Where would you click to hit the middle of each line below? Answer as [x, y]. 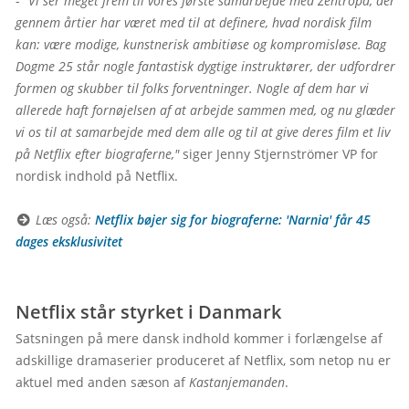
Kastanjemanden [237, 382]
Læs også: [63, 220]
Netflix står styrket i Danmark [148, 312]
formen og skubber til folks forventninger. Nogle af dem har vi [192, 88]
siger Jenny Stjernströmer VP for [278, 154]
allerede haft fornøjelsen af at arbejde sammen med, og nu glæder [205, 110]
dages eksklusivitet [69, 241]
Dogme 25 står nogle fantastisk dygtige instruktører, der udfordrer [205, 66]
